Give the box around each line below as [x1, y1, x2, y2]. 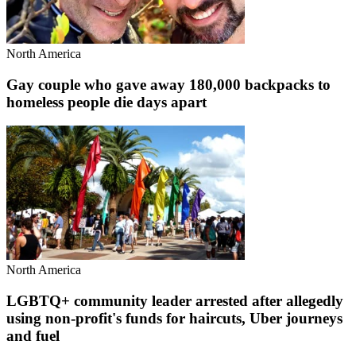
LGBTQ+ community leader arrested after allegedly [6, 292, 343, 309]
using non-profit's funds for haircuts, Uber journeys [6, 309, 342, 327]
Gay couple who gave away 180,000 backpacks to [6, 75, 331, 93]
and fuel [6, 327, 60, 344]
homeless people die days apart [6, 93, 207, 110]
